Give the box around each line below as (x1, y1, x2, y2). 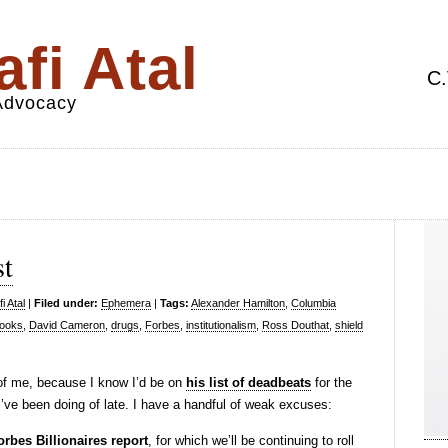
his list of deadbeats (186, 375, 311, 390)
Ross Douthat (262, 319, 329, 331)
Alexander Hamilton (191, 297, 285, 309)
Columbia (291, 297, 336, 309)
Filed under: (34, 297, 98, 309)
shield (335, 319, 363, 331)
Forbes (145, 319, 180, 331)
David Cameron (29, 319, 105, 331)
